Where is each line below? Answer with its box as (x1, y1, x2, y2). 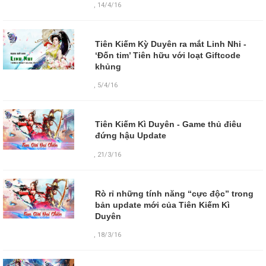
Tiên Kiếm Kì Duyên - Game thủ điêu (94, 119, 242, 129)
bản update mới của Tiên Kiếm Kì (94, 199, 230, 210)
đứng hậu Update (94, 131, 166, 141)
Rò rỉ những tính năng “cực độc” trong (94, 188, 254, 198)
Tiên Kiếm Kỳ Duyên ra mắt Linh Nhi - (94, 39, 246, 49)
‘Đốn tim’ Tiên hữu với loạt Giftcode (94, 50, 240, 61)
